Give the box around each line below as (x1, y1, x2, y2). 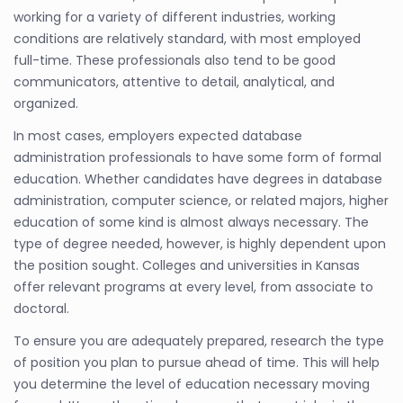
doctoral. (13, 299, 69, 318)
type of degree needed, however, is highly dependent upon (13, 234, 386, 253)
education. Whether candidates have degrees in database (13, 169, 382, 188)
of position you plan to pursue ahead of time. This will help (13, 353, 380, 372)
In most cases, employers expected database (13, 126, 302, 145)
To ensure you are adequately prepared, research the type (13, 331, 384, 350)
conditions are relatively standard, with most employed (13, 29, 361, 48)
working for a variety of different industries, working (13, 7, 336, 26)
